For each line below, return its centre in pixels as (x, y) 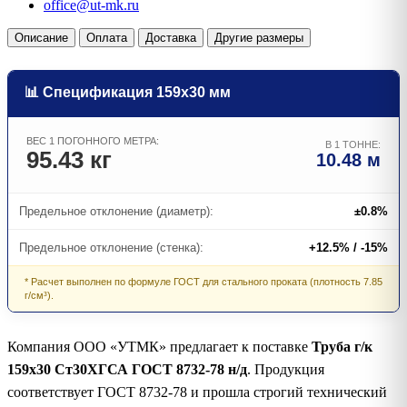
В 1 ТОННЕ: (353, 144)
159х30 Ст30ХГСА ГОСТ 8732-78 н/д (127, 369)
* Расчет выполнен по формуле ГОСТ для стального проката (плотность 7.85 (203, 281)
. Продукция (286, 369)
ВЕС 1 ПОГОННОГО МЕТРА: (93, 140)
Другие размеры (259, 37)
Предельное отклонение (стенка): (111, 247)
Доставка (171, 37)
